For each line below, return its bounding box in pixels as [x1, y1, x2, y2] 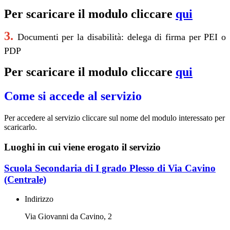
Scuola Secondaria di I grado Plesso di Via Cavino [4, 162, 216, 174]
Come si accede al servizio [4, 89, 142, 103]
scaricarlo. [4, 123, 39, 132]
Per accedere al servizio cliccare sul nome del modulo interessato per [4, 113, 225, 123]
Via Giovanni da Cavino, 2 [25, 212, 112, 221]
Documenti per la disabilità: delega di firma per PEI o [17, 32, 226, 43]
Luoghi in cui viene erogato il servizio [4, 141, 161, 152]
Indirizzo [25, 195, 53, 204]
